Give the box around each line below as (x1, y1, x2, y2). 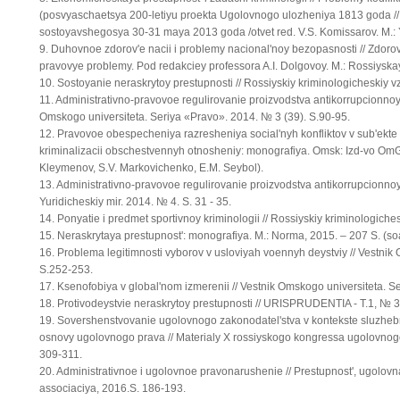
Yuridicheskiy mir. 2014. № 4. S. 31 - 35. (39, 196, 231, 208)
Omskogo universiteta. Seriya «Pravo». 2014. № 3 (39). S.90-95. (39, 111, 350, 123)
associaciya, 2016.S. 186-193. (39, 382, 186, 395)
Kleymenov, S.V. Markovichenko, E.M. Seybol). (39, 162, 263, 174)
